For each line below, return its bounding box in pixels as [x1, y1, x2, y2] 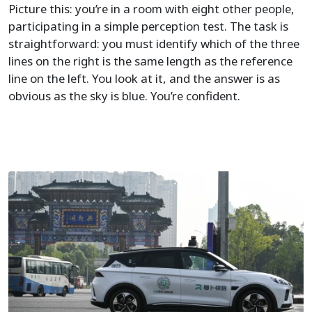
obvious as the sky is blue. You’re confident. [8, 88, 240, 104]
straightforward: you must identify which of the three [8, 36, 299, 52]
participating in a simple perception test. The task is [8, 18, 288, 34]
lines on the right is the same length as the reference [8, 53, 292, 69]
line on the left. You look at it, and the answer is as [8, 70, 280, 86]
